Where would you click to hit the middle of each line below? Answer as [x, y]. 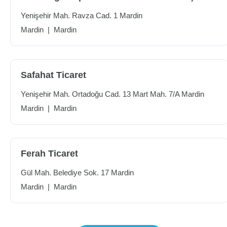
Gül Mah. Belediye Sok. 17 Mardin [77, 173]
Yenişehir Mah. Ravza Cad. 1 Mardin [82, 15]
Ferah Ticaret [49, 154]
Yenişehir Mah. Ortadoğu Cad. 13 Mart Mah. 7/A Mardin [112, 94]
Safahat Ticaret [53, 75]
